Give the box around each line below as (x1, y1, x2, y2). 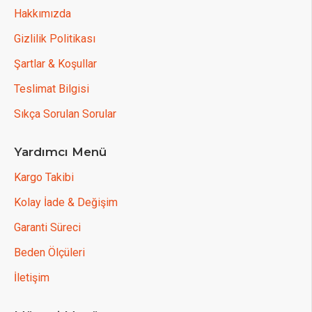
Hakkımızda (14, 7, 71, 20)
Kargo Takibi (14, 171, 74, 184)
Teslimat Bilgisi (14, 82, 89, 95)
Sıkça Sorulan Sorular (14, 107, 116, 120)
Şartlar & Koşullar (14, 57, 97, 70)
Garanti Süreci (14, 221, 81, 234)
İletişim (14, 271, 49, 284)
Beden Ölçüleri (14, 246, 85, 259)
